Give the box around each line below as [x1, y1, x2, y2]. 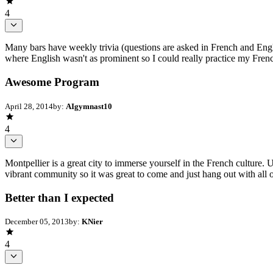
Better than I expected [5, 191, 114, 204]
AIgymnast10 [66, 101, 112, 111]
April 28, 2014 [5, 101, 53, 111]
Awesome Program [5, 75, 99, 88]
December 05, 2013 [5, 217, 69, 227]
